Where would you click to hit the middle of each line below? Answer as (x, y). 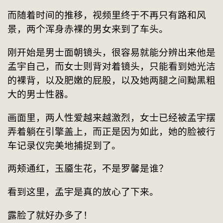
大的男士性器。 (41, 95)
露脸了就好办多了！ (50, 215)
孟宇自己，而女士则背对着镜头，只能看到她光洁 (111, 67)
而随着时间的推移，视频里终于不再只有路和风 (107, 15)
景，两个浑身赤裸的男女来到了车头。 (88, 29)
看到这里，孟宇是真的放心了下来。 (83, 192)
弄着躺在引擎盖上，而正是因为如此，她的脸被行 (111, 131)
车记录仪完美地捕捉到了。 (64, 145)
